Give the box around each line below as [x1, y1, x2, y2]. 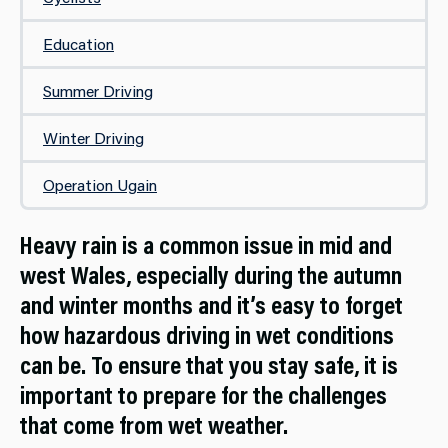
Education [43, 33, 114, 55]
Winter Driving [43, 127, 144, 149]
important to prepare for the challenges [20, 378, 387, 412]
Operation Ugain [43, 174, 157, 196]
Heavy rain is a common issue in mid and [20, 228, 392, 262]
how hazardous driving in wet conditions [20, 318, 394, 352]
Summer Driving [43, 80, 153, 102]
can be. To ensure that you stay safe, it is [20, 348, 398, 382]
